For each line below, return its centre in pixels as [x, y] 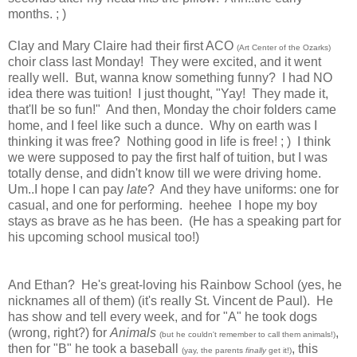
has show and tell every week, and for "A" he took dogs [163, 317]
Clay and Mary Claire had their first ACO [122, 46]
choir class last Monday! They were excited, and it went [165, 62]
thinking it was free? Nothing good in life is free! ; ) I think [169, 142]
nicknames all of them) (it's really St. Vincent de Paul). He [171, 301]
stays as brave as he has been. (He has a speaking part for [175, 222]
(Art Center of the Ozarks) [284, 48]
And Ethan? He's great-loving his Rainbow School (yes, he [175, 285]
